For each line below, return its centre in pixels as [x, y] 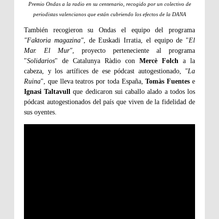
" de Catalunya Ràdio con [97, 61]
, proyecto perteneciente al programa [134, 51]
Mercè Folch [159, 61]
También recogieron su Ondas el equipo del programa [109, 30]
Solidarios [41, 61]
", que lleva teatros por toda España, [93, 82]
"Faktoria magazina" [54, 41]
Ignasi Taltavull [47, 92]
